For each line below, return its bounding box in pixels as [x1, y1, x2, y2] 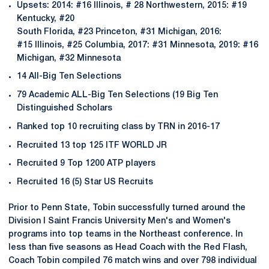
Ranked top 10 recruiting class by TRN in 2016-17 [17, 122, 222, 131]
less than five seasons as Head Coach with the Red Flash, [8, 244, 247, 252]
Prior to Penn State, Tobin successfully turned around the [8, 204, 246, 212]
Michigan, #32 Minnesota [17, 54, 125, 62]
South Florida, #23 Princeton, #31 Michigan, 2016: [17, 28, 222, 36]
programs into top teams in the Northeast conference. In [8, 231, 243, 238]
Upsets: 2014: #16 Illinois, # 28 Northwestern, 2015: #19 [17, 1, 247, 10]
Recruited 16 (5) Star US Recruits [17, 178, 158, 186]
